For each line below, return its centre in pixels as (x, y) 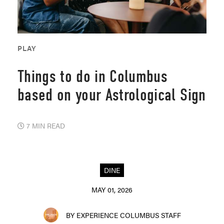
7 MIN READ (45, 125)
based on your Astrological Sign (112, 95)
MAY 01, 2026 (112, 189)
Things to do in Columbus (93, 76)
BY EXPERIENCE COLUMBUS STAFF (123, 215)
